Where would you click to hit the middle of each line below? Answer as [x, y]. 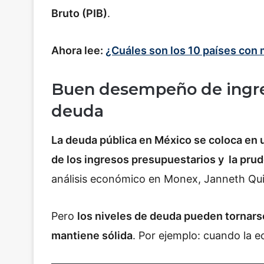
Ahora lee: [78, 51]
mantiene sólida [92, 236]
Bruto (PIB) [79, 13]
